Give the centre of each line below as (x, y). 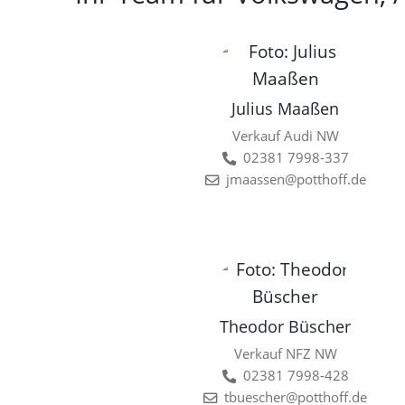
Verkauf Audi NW (285, 137)
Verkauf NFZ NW (285, 354)
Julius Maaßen (286, 109)
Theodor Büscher (286, 327)
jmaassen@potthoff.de (296, 180)
